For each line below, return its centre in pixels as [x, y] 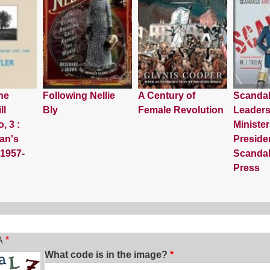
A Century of [166, 96]
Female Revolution [181, 110]
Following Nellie [79, 96]
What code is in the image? [106, 255]
